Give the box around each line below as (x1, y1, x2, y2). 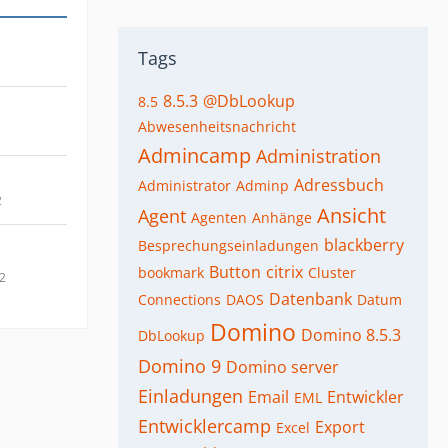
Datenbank (269, 288, 352, 310)
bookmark (138, 263, 204, 282)
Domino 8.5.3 (301, 324, 401, 346)
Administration (256, 144, 381, 168)
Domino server (226, 356, 339, 378)
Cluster (308, 263, 356, 282)
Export (315, 416, 365, 438)
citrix (266, 261, 303, 283)
